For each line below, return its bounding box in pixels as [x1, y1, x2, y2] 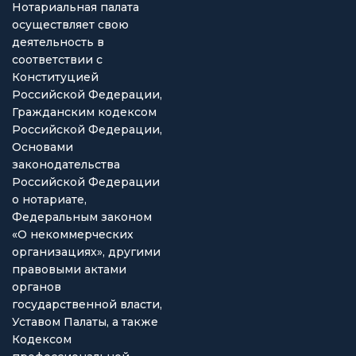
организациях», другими [12, 245, 161, 259]
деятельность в [12, 35, 104, 49]
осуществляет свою [12, 17, 129, 32]
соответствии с [12, 52, 103, 67]
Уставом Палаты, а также [12, 315, 158, 329]
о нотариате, [12, 192, 87, 207]
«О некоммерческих [12, 227, 133, 242]
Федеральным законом [12, 210, 152, 224]
